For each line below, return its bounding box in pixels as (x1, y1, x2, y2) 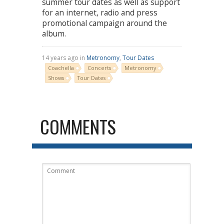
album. (42, 27, 66, 39)
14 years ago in (42, 53, 86, 62)
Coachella (48, 64, 74, 72)
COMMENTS (40, 113, 116, 140)
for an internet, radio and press (42, 6, 157, 18)
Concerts (87, 64, 111, 72)
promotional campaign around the (42, 17, 167, 28)
